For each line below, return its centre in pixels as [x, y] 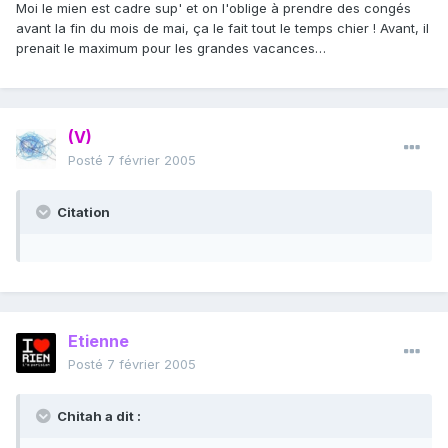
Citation [82, 212]
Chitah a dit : [97, 416]
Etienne [98, 341]
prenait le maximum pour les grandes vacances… [171, 48]
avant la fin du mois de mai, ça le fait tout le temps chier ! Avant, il [222, 28]
